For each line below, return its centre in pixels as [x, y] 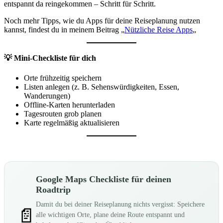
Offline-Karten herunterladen [69, 105]
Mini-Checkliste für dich [55, 58]
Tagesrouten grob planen [63, 113]
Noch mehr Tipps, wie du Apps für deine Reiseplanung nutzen [102, 21]
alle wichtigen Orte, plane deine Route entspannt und [110, 215]
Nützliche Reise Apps [159, 30]
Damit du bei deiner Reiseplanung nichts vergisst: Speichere [120, 204]
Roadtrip [53, 189]
